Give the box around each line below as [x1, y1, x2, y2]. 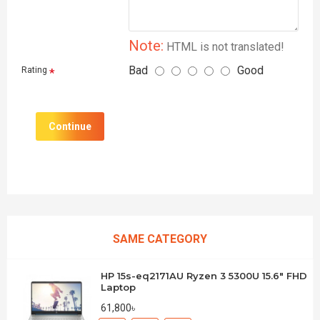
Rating [21, 65, 47, 75]
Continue [49, 121, 91, 132]
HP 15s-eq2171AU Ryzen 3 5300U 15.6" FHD [101, 270, 308, 281]
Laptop [101, 281, 136, 293]
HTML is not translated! [164, 40, 284, 54]
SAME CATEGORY [113, 232, 207, 246]
